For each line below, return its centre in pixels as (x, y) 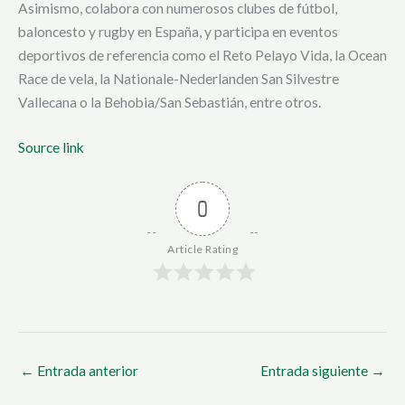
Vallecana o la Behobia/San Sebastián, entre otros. (170, 102)
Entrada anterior (86, 370)
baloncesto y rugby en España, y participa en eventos (178, 31)
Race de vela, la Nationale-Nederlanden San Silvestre (179, 78)
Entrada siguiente (316, 370)
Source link (51, 148)
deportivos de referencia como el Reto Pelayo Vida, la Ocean (202, 55)
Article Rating (202, 250)
